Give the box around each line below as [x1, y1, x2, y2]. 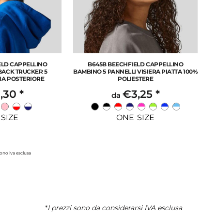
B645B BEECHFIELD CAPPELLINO [88, 61, 184, 68]
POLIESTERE [118, 75, 154, 83]
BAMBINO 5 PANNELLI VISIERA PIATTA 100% [73, 68, 198, 76]
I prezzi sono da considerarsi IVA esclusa [47, 203, 182, 212]
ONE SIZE [116, 113, 155, 123]
